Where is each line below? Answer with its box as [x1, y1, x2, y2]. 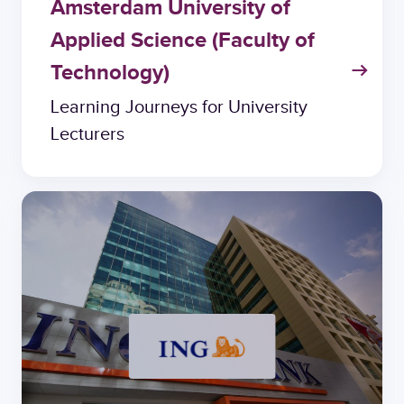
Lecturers [50, 124, 124, 145]
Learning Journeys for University [50, 96, 308, 118]
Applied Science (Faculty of [50, 27, 315, 55]
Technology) [50, 60, 170, 87]
